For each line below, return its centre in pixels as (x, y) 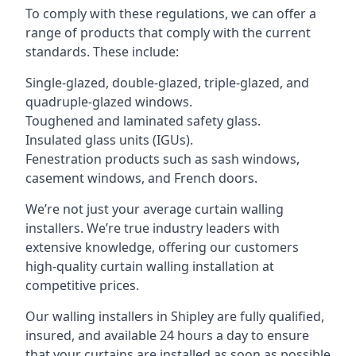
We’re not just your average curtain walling (155, 209)
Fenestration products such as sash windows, (163, 159)
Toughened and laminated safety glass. (143, 121)
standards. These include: (102, 52)
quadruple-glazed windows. (109, 102)
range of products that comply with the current (168, 33)
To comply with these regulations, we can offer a (171, 14)
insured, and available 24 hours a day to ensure (167, 335)
